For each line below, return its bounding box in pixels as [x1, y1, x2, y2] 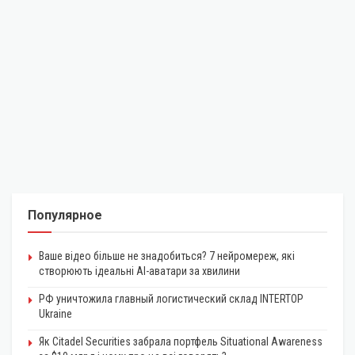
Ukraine [39, 307, 72, 321]
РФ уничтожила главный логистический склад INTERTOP [39, 292, 303, 306]
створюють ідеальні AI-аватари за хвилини [39, 265, 240, 278]
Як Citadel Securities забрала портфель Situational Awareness [39, 335, 323, 349]
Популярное [28, 208, 102, 223]
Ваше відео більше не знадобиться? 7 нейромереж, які [39, 250, 295, 263]
